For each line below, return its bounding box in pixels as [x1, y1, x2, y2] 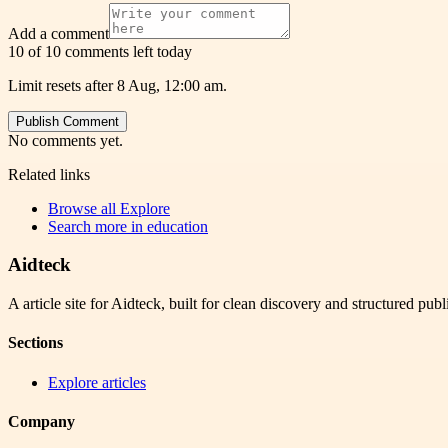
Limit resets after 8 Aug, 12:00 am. [8, 76, 227, 94]
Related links [8, 165, 90, 183]
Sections [8, 334, 63, 352]
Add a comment [8, 24, 109, 42]
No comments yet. [8, 131, 123, 149]
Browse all [48, 199, 120, 217]
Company [8, 412, 75, 430]
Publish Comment [16, 113, 119, 129]
